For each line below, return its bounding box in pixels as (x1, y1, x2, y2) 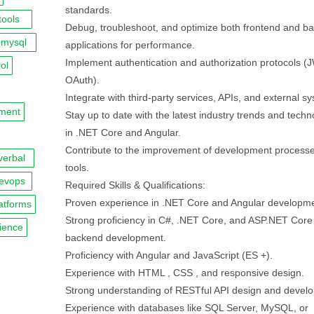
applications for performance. (64, 39, 195, 50)
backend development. (64, 232, 166, 243)
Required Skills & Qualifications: (64, 179, 205, 191)
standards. (64, 4, 112, 15)
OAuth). (64, 74, 100, 86)
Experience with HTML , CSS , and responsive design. (64, 267, 304, 278)
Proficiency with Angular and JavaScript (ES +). (64, 250, 273, 261)
